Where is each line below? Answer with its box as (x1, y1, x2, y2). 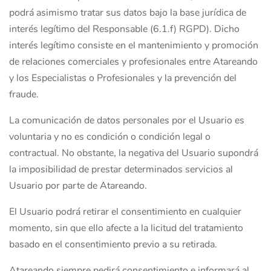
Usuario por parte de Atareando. (9, 179, 147, 192)
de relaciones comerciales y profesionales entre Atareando (9, 55, 258, 68)
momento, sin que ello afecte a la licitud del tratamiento (9, 221, 243, 235)
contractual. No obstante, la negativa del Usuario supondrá (9, 146, 258, 160)
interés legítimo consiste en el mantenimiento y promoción (9, 39, 258, 52)
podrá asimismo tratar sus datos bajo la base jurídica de (9, 6, 246, 19)
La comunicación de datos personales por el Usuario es (9, 114, 244, 127)
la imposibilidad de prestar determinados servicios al (9, 163, 233, 176)
